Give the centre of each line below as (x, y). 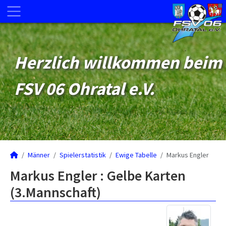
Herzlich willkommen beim (118, 63)
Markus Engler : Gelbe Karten (98, 176)
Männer (39, 155)
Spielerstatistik (83, 155)
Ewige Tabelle (136, 155)
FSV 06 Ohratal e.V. (84, 89)
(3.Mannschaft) (55, 192)
